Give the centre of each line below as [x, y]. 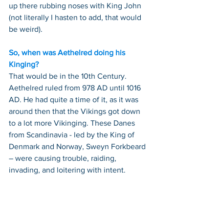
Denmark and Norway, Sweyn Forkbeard [78, 146]
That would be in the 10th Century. [69, 76]
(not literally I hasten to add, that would [76, 17]
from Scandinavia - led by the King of [73, 135]
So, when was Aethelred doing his [68, 53]
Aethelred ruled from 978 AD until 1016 [76, 88]
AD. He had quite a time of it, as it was [75, 99]
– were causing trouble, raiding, [64, 158]
